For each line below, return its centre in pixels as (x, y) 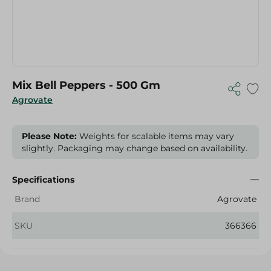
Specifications (43, 180)
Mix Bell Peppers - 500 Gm (86, 85)
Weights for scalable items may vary (155, 136)
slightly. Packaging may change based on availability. (135, 148)
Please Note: (49, 136)
